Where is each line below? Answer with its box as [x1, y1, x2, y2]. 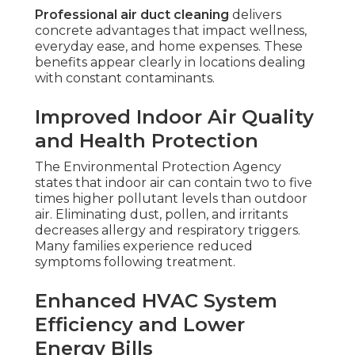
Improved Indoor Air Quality [35, 105, 314, 129]
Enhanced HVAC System [35, 289, 277, 313]
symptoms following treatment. [35, 254, 235, 270]
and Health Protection [35, 129, 258, 153]
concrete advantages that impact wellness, [35, 23, 307, 39]
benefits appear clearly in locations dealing [35, 55, 306, 71]
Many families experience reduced [35, 239, 253, 254]
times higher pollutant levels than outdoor [35, 191, 307, 207]
